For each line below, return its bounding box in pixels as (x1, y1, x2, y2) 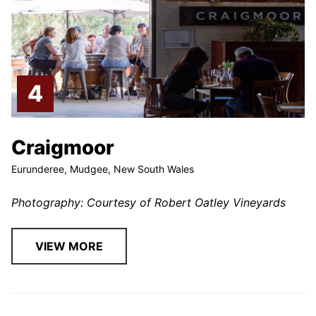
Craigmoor (11, 135, 115, 160)
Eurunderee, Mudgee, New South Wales (11, 163, 195, 176)
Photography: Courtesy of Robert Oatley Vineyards (11, 195, 286, 210)
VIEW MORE (35, 239, 104, 254)
